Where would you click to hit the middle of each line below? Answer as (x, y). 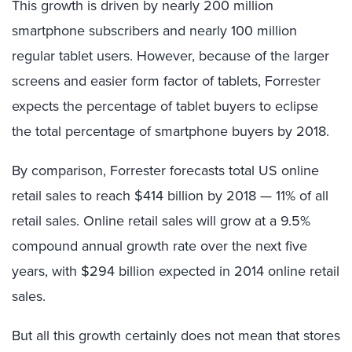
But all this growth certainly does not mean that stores (176, 335)
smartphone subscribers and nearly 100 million (154, 31)
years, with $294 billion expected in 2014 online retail (176, 271)
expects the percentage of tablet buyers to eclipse (165, 106)
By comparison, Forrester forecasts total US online (165, 170)
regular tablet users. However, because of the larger (170, 56)
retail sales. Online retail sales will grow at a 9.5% (161, 221)
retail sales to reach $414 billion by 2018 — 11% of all (170, 196)
